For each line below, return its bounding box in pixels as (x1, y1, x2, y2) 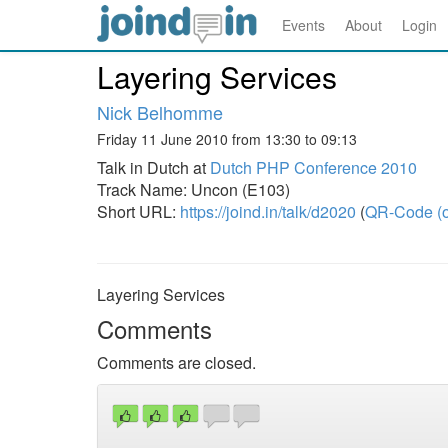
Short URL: (97, 200, 180, 223)
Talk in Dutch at (97, 156, 210, 179)
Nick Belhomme (97, 99, 223, 125)
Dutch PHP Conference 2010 (210, 156, 417, 179)
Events (282, 15, 325, 35)
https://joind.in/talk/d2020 (180, 200, 356, 223)
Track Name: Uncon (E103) (97, 178, 290, 201)
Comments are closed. (97, 351, 256, 374)
